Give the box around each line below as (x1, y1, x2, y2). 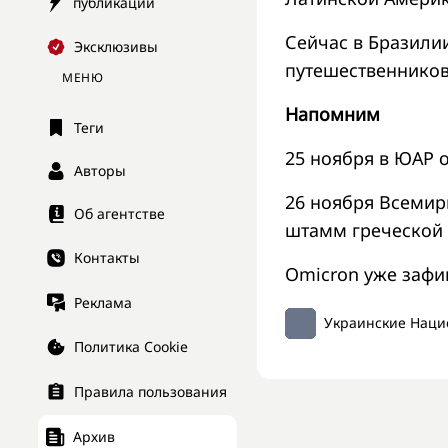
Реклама (74, 292, 132, 312)
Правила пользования (74, 382, 227, 402)
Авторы (74, 161, 126, 181)
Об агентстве (74, 204, 165, 224)
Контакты (74, 248, 140, 268)
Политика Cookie (74, 337, 188, 357)
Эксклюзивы (74, 37, 158, 57)
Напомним (285, 101, 380, 126)
